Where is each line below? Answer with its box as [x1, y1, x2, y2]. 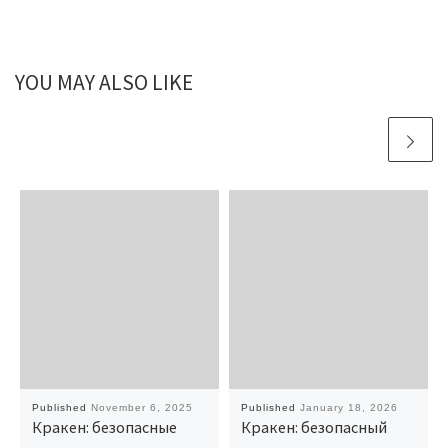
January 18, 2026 [299, 402, 398, 414]
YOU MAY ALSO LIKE [15, 68, 193, 96]
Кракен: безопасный [240, 417, 387, 438]
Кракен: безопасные [31, 417, 177, 438]
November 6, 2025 [90, 402, 193, 414]
